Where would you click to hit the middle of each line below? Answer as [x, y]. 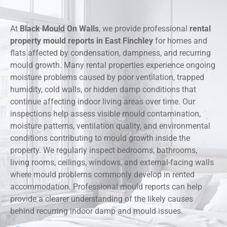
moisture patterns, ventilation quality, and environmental [110, 126]
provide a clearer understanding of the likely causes [102, 199]
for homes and [180, 41]
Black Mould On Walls [59, 29]
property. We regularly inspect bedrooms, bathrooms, [104, 150]
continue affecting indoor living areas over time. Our [103, 102]
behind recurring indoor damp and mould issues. [97, 211]
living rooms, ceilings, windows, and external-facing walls [112, 163]
